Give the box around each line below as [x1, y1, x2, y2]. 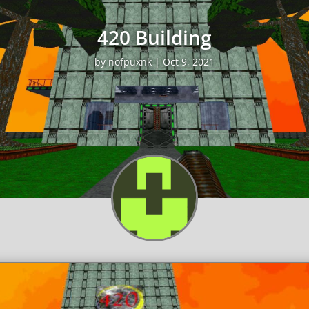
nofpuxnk [108, 55, 152, 69]
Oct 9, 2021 [163, 55, 215, 69]
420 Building [97, 24, 212, 51]
